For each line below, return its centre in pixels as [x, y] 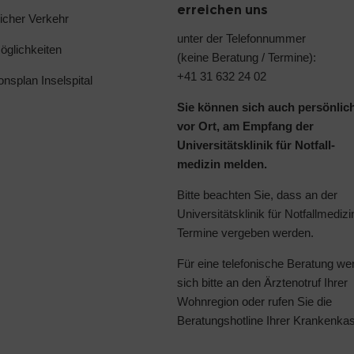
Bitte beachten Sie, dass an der [257, 194]
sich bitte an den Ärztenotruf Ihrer [262, 282]
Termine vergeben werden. [245, 232]
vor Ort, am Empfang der [245, 126]
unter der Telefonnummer [241, 38]
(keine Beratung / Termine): [247, 57]
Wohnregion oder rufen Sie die [254, 301]
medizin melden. [222, 164]
